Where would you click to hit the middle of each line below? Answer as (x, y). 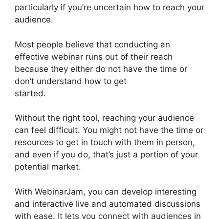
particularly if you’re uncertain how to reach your (109, 7)
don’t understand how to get (71, 81)
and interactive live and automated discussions (108, 204)
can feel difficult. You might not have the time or (109, 130)
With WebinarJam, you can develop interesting (106, 191)
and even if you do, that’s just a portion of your (106, 154)
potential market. (48, 167)
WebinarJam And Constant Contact (115, 93)
